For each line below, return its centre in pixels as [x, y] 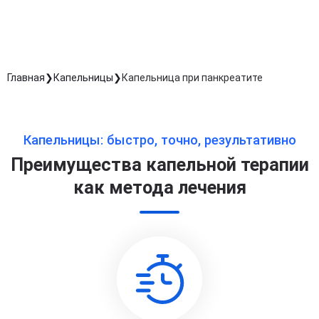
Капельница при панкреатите [192, 78]
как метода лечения [159, 188]
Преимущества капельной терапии [159, 165]
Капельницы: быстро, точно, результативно [159, 140]
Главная [26, 77]
